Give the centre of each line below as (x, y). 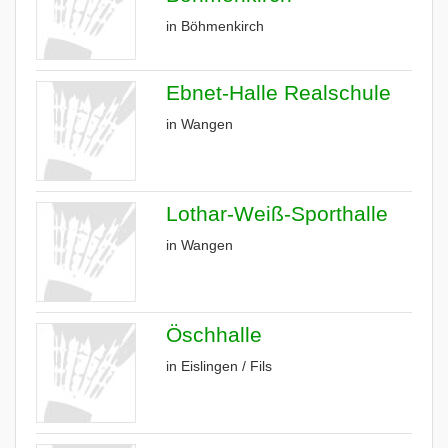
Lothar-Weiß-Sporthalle (277, 213)
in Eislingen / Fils (219, 366)
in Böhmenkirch (215, 26)
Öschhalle (214, 334)
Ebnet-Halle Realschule (278, 92)
